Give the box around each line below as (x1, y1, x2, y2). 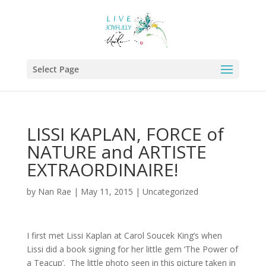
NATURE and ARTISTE (26, 140, 207, 164)
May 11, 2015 (80, 186, 133, 197)
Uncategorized (142, 186, 198, 197)
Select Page (32, 64, 79, 75)
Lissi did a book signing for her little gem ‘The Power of (26, 243, 238, 255)
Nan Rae (37, 186, 71, 197)
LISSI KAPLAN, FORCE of (26, 122, 224, 146)
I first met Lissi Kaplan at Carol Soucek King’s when (26, 230, 222, 241)
